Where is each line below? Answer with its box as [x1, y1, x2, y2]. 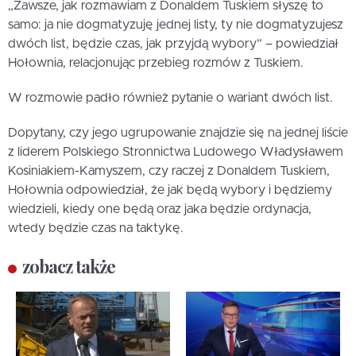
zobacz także [22, 254, 115, 279]
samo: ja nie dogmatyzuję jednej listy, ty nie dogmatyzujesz [8, 18, 343, 32]
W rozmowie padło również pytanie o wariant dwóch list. [8, 91, 333, 105]
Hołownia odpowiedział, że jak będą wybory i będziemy [8, 184, 332, 197]
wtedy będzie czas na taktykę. [8, 222, 184, 235]
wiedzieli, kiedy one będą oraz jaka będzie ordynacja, [8, 203, 311, 216]
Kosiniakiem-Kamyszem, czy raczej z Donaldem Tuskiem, [8, 164, 330, 178]
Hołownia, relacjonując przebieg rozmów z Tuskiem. [8, 56, 304, 70]
